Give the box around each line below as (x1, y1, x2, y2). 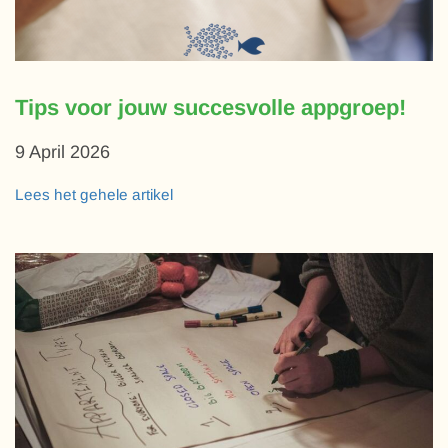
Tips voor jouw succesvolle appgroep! (15, 95, 406, 121)
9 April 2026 (15, 142, 110, 163)
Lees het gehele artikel (15, 186, 173, 204)
